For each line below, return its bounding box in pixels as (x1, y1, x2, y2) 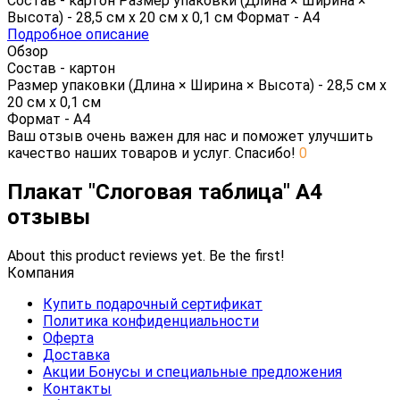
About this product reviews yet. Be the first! (7, 246, 285, 264)
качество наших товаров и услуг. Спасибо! (7, 144, 299, 162)
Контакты (43, 379, 112, 397)
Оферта (43, 329, 94, 346)
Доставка (43, 346, 110, 363)
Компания (7, 263, 74, 281)
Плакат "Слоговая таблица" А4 (7, 179, 322, 204)
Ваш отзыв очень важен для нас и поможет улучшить (7, 127, 373, 145)
